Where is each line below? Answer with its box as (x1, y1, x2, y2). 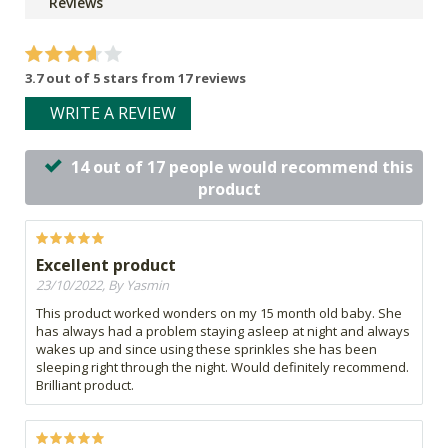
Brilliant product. (36, 375, 134, 394)
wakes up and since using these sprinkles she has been (36, 339, 377, 358)
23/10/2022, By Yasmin (36, 275, 169, 294)
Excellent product (36, 253, 176, 276)
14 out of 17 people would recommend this (71, 155, 413, 178)
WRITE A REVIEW (50, 101, 176, 124)
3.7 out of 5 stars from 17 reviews (25, 68, 246, 87)
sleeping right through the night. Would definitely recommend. (36, 357, 409, 376)
